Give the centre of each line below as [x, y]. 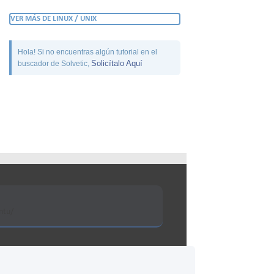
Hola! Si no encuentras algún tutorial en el [87, 52]
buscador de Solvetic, [54, 64]
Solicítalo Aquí [117, 64]
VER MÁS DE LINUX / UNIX [54, 19]
